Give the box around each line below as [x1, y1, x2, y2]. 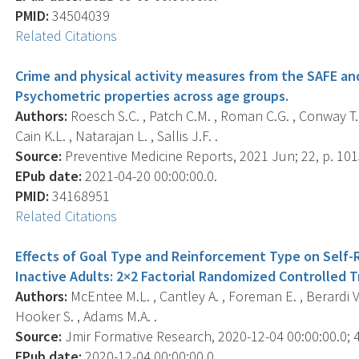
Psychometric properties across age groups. [15, 86, 289, 105]
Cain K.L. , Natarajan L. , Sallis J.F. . [15, 126, 219, 145]
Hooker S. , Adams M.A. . [15, 306, 158, 325]
